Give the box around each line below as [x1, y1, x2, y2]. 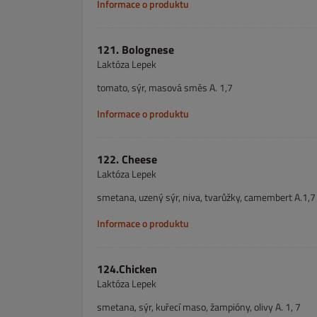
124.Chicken [97, 260, 157, 277]
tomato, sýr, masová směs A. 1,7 [97, 80, 233, 95]
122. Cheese [97, 151, 157, 168]
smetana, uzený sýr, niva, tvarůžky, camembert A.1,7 [97, 190, 316, 204]
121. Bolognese [97, 41, 174, 58]
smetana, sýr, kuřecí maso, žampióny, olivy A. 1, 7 [97, 299, 301, 314]
